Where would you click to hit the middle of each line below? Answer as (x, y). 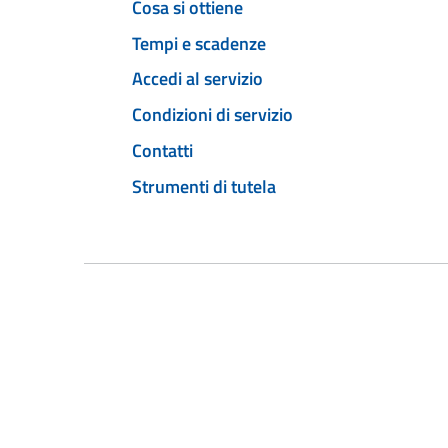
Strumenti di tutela (204, 186)
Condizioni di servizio (212, 115)
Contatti (162, 150)
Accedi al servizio (197, 79)
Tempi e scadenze (199, 43)
